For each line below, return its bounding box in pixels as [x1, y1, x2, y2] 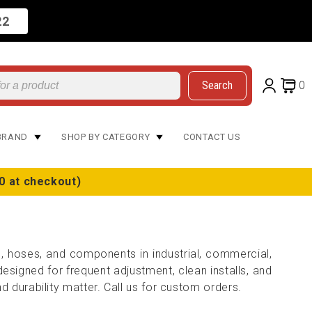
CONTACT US [183, 132, 241, 143]
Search [202, 78, 233, 92]
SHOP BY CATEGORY [61, 132, 150, 143]
